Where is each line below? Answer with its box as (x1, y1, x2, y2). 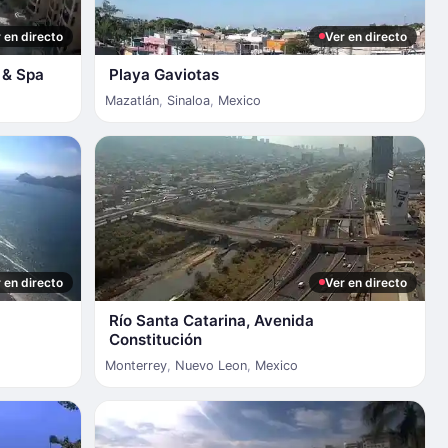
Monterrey (104, 357, 167, 373)
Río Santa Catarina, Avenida (108, 310, 314, 330)
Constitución (108, 329, 202, 349)
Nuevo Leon (174, 357, 247, 373)
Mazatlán (104, 92, 159, 108)
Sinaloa (166, 92, 210, 108)
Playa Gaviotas (108, 64, 219, 84)
